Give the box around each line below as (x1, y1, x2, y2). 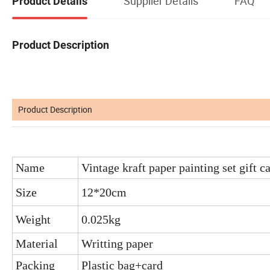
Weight (16, 212, 51, 226)
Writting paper (81, 236, 153, 250)
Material (16, 236, 58, 250)
